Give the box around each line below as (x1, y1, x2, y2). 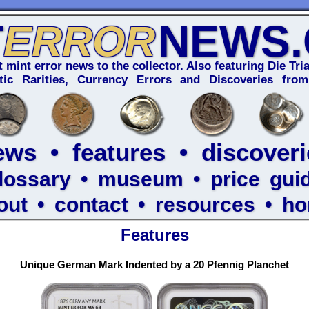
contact (54, 193, 128, 216)
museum (97, 168, 183, 190)
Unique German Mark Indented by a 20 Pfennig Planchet (20, 259, 289, 270)
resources (155, 193, 255, 216)
